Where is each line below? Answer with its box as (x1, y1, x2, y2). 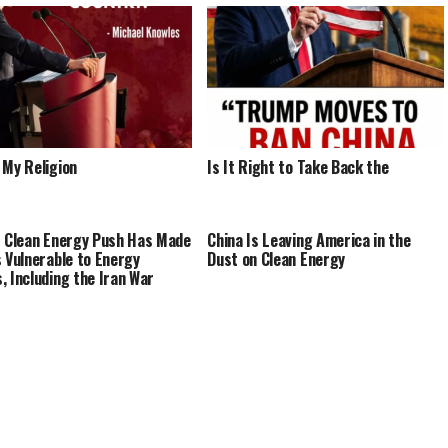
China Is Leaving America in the (207, 228, 411, 252)
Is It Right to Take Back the (207, 154, 389, 179)
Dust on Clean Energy (207, 247, 345, 271)
